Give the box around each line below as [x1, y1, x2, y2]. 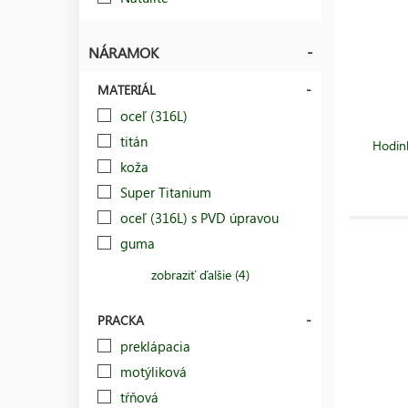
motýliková [120, 362, 187, 381]
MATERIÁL [97, 80, 156, 98]
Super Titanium [120, 182, 211, 201]
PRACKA [97, 311, 144, 329]
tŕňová [120, 387, 158, 406]
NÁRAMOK [88, 42, 158, 62]
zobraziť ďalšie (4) [151, 265, 250, 283]
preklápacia [120, 336, 190, 355]
